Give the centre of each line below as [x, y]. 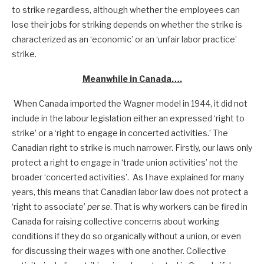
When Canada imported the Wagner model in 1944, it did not [131, 103]
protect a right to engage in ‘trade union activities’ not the [125, 162]
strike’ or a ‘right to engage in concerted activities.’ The [120, 133]
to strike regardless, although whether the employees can [126, 9]
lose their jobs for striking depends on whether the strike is [127, 24]
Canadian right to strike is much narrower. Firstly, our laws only [132, 147]
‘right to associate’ [49, 206]
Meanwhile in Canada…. [132, 78]
